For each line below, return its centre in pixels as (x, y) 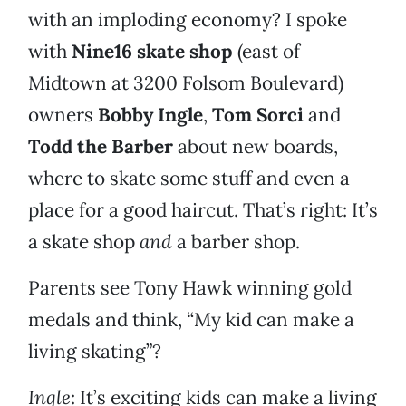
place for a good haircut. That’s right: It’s (203, 210)
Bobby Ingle (150, 115)
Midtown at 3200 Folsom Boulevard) (186, 83)
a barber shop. (236, 242)
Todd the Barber (101, 147)
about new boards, (256, 147)
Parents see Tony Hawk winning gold (190, 288)
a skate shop (84, 242)
